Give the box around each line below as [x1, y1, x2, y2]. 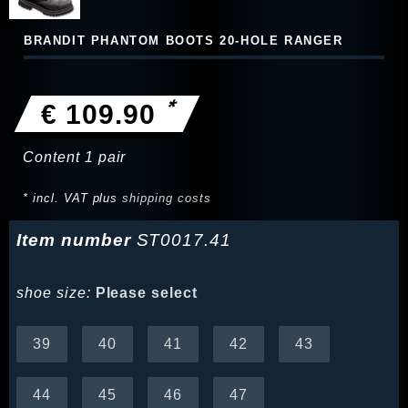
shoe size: [16, 285, 91, 301]
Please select [95, 285, 199, 301]
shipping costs [122, 191, 211, 206]
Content [23, 149, 85, 166]
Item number [16, 230, 137, 250]
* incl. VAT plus [23, 191, 123, 206]
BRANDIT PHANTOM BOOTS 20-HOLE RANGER [24, 34, 343, 48]
